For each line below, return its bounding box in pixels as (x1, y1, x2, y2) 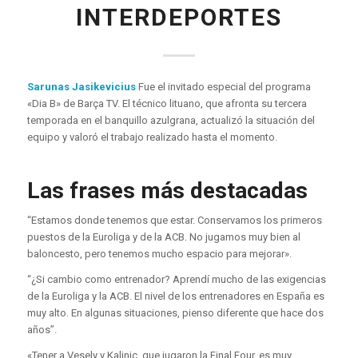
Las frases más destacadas (26, 177, 308, 205)
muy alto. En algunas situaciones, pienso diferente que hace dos (26, 307, 324, 320)
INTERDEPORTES (75, 3, 282, 31)
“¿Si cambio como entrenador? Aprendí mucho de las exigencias (26, 273, 326, 286)
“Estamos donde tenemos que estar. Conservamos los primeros (26, 214, 322, 227)
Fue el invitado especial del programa (137, 81, 311, 93)
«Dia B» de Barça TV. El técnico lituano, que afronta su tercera (26, 97, 307, 110)
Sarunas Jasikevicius (26, 81, 138, 93)
